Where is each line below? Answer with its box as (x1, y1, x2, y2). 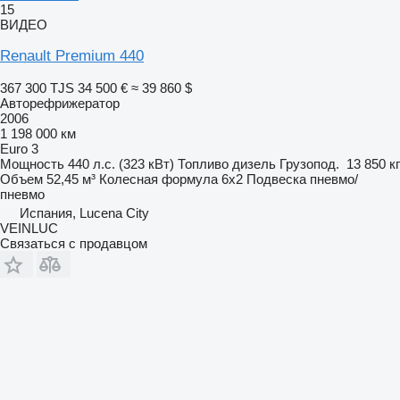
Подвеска (246, 171, 306, 187)
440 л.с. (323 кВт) (68, 155, 174, 171)
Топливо (178, 155, 229, 171)
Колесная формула (99, 171, 218, 187)
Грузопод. (279, 155, 339, 171)
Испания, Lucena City (20, 204, 149, 221)
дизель (232, 155, 276, 171)
